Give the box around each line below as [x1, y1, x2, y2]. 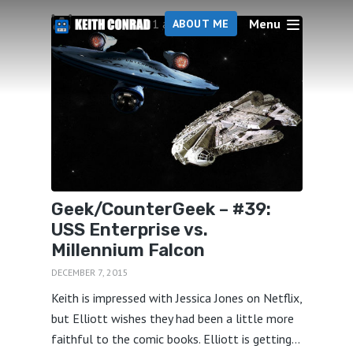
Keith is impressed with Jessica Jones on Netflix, [50, 290, 302, 307]
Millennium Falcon [50, 240, 205, 262]
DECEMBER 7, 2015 [50, 266, 128, 278]
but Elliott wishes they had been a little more [50, 310, 294, 327]
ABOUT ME [172, 17, 229, 31]
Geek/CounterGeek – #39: [50, 199, 271, 221]
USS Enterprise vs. [50, 219, 208, 241]
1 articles [151, 16, 202, 32]
